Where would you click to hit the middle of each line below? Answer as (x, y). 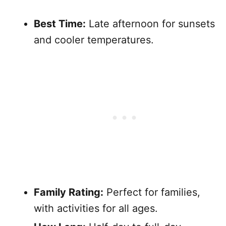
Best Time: (60, 23)
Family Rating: (69, 192)
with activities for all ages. (96, 208)
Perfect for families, (152, 192)
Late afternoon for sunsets (150, 23)
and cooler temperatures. (94, 40)
